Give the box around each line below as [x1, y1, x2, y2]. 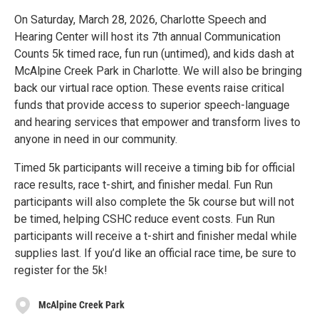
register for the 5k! [14, 263, 108, 277]
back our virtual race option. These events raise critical [14, 80, 284, 95]
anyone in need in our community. [14, 132, 177, 146]
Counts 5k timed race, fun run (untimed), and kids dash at [14, 46, 294, 61]
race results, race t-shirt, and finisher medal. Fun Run [14, 177, 273, 192]
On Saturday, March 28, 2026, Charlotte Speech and [14, 12, 266, 26]
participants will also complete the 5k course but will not [14, 194, 294, 209]
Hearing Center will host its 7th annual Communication [14, 29, 281, 43]
